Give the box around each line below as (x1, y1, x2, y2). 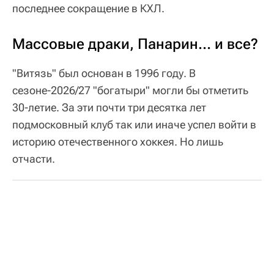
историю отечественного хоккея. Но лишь (12, 135, 223, 148)
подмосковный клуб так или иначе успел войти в (12, 117, 256, 131)
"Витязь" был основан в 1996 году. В (12, 66, 196, 80)
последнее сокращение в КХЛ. (12, 1, 165, 15)
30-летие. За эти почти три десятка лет (12, 100, 206, 114)
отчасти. (12, 152, 55, 165)
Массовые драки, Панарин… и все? (12, 35, 258, 53)
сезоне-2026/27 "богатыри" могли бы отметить (12, 83, 248, 97)
